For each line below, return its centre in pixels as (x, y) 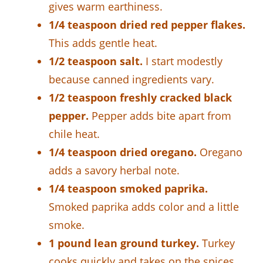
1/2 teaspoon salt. (96, 61)
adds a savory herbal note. (114, 170)
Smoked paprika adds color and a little (144, 206)
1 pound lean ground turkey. (124, 243)
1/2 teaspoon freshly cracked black (140, 97)
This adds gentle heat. (103, 43)
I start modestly (183, 61)
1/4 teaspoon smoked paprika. (128, 188)
